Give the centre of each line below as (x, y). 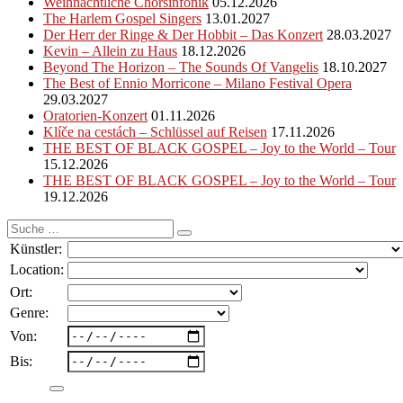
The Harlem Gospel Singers (122, 18)
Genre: (29, 312)
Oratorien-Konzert (95, 115)
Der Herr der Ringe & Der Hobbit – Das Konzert (183, 34)
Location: (37, 269)
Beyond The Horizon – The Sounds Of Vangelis (181, 67)
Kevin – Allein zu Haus (110, 50)
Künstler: (36, 248)
